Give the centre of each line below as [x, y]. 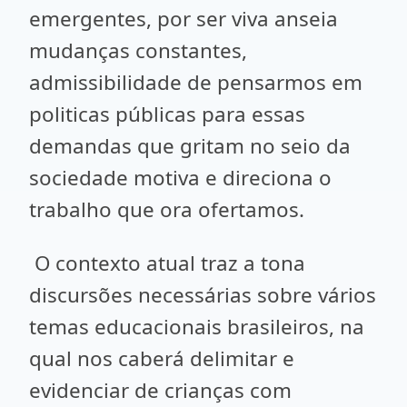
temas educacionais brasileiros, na [197, 327]
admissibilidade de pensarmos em [196, 82]
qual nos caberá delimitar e [162, 358]
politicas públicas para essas [167, 114]
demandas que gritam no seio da [190, 146]
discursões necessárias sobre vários [203, 295]
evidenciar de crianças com [160, 390]
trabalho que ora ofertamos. [167, 209]
